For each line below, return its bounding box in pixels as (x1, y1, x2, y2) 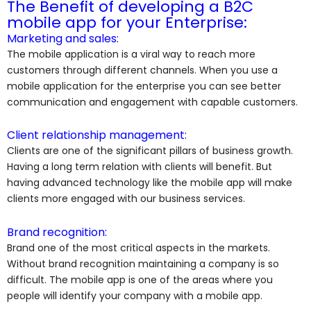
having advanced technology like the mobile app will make (7, 176, 292, 190)
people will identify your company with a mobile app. (7, 288, 265, 303)
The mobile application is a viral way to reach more (7, 47, 255, 61)
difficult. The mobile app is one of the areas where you (7, 272, 273, 287)
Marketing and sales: (7, 30, 119, 47)
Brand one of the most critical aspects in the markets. (7, 240, 270, 255)
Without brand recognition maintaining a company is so (7, 256, 279, 271)
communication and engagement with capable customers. (7, 94, 301, 109)
